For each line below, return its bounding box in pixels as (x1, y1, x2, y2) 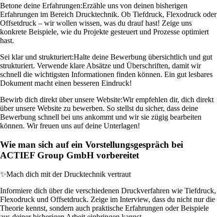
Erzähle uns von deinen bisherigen (82, 1, 187, 10)
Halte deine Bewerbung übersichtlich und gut (74, 53, 212, 62)
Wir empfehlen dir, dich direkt (123, 95, 214, 104)
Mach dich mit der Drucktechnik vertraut (6, 170, 131, 178)
